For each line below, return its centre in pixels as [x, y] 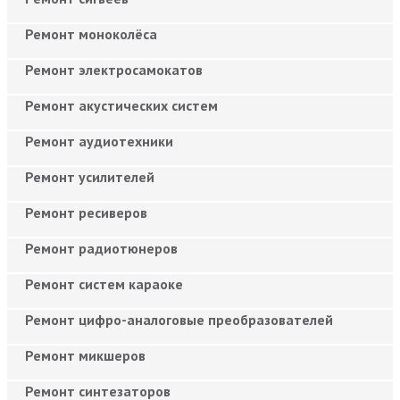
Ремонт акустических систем [121, 105]
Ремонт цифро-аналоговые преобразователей [179, 319]
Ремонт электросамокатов [114, 69]
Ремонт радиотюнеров [101, 248]
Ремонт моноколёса [91, 33]
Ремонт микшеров [85, 355]
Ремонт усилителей [90, 176]
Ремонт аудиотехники [99, 141]
